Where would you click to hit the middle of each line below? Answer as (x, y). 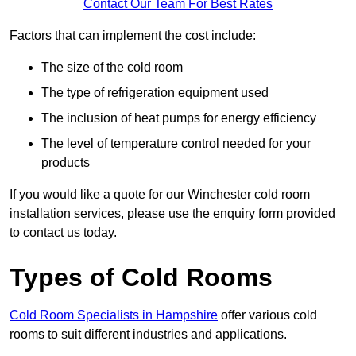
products (66, 163)
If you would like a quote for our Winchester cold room (160, 195)
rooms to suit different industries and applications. (148, 335)
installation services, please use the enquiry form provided (172, 214)
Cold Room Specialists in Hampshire (114, 315)
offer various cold (267, 315)
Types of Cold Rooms (141, 278)
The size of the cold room (112, 68)
